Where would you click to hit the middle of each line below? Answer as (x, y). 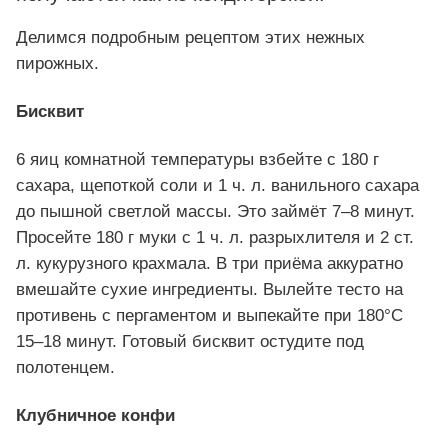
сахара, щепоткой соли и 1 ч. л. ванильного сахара (217, 186)
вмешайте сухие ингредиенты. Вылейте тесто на (209, 290)
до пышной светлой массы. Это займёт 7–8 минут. (215, 212)
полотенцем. (65, 368)
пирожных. (57, 64)
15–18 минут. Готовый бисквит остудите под (190, 342)
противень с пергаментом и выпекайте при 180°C (209, 316)
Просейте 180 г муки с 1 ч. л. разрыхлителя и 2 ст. (215, 238)
